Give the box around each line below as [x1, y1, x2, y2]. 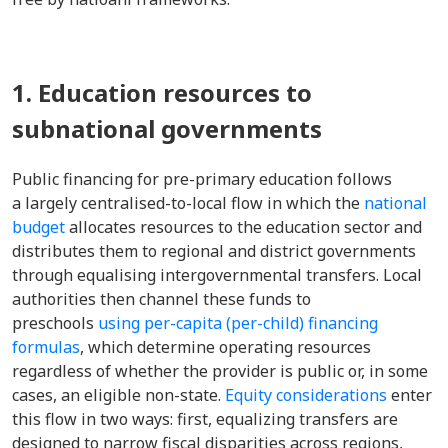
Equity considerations [225, 384, 387, 406]
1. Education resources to [12, 76, 312, 109]
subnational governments [12, 112, 322, 145]
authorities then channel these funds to [12, 288, 311, 310]
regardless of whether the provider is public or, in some [12, 360, 428, 382]
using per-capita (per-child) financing [98, 312, 378, 334]
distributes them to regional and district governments [12, 240, 416, 262]
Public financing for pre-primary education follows [12, 168, 392, 190]
